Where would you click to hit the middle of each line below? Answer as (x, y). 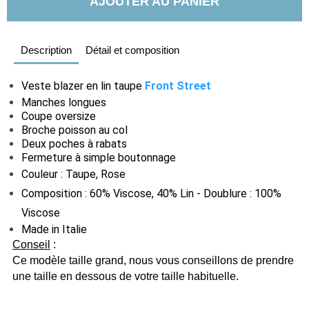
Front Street (178, 86)
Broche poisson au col (75, 130)
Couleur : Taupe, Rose (74, 174)
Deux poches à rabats (74, 144)
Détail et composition (132, 50)
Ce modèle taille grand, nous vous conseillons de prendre (153, 260)
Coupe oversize (59, 116)
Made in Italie (54, 229)
